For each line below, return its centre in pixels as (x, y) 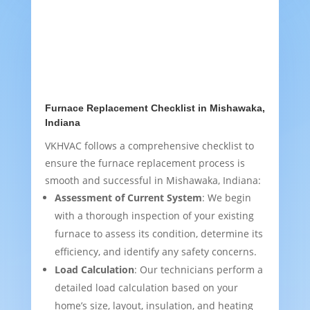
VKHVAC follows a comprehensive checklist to (149, 146)
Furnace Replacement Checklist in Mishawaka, (155, 108)
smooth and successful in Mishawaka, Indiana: (153, 181)
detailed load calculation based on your (146, 288)
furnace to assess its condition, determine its (158, 234)
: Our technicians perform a (198, 270)
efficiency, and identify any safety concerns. (155, 252)
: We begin (226, 198)
